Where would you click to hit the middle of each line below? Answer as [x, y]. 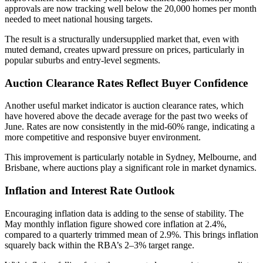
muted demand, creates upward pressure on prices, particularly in [124, 49]
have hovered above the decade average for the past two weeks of [126, 116]
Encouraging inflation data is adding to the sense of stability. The [124, 213]
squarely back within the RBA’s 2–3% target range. [100, 245]
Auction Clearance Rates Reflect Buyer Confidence [126, 83]
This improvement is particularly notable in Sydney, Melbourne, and [131, 157]
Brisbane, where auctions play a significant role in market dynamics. [131, 168]
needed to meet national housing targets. [79, 19]
